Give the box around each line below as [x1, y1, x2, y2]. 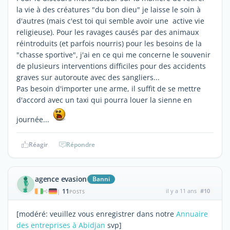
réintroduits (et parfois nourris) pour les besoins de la [16, 38, 202, 48]
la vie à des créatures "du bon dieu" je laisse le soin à [16, 4, 201, 14]
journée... [16, 114, 51, 124]
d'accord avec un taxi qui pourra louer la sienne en [16, 94, 192, 105]
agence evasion [35, 174, 87, 184]
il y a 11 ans [165, 186, 197, 195]
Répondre [66, 140, 95, 149]
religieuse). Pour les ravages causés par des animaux [16, 27, 199, 37]
